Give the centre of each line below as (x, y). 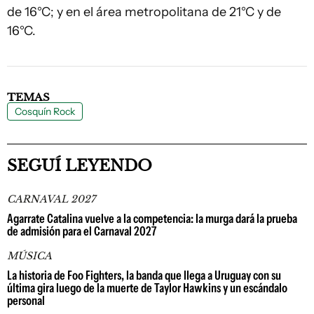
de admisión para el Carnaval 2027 (82, 231)
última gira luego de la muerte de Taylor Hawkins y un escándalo (147, 288)
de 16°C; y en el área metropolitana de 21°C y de (144, 12)
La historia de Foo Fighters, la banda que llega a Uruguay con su (144, 275)
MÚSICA (29, 256)
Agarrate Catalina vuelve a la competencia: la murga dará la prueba (152, 219)
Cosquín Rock (45, 111)
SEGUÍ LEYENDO (80, 166)
